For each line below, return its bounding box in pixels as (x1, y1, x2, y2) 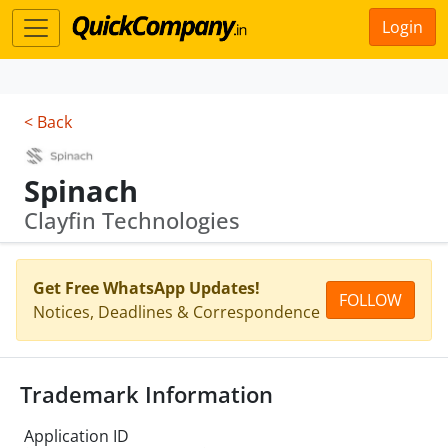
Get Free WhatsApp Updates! (33, 277, 260, 299)
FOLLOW (339, 289, 402, 311)
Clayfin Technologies (24, 206, 240, 235)
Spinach (24, 171, 138, 210)
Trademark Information (20, 380, 273, 409)
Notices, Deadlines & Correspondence (33, 301, 320, 323)
